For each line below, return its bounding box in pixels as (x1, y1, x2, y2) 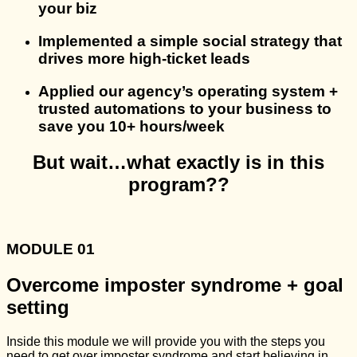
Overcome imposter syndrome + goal (6, 274, 343, 296)
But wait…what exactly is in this (33, 151, 324, 173)
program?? (127, 173, 229, 195)
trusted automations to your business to (38, 100, 331, 117)
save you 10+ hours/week (38, 117, 225, 135)
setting (6, 296, 69, 319)
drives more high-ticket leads (38, 49, 250, 67)
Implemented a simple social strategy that (38, 32, 342, 49)
